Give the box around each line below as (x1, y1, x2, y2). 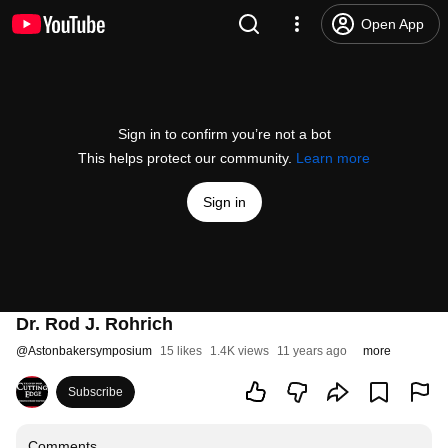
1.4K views (210, 344, 269, 358)
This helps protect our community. (78, 150, 296, 166)
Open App (361, 16, 424, 32)
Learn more (296, 150, 370, 166)
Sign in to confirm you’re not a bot (117, 126, 331, 142)
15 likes (160, 344, 202, 358)
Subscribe (68, 385, 123, 399)
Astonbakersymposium (28, 344, 152, 358)
